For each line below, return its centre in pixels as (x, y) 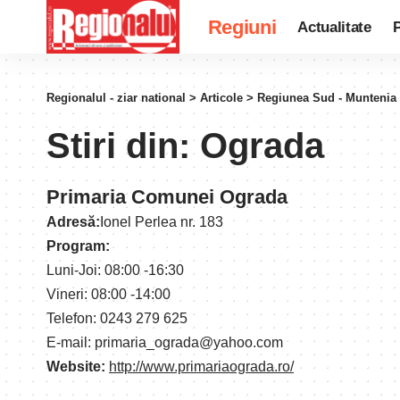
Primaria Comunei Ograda (167, 197)
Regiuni (242, 27)
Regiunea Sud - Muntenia (327, 98)
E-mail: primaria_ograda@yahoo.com (165, 342)
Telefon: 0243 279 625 (117, 318)
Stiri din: (123, 146)
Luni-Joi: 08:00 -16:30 (115, 270)
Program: (78, 246)
